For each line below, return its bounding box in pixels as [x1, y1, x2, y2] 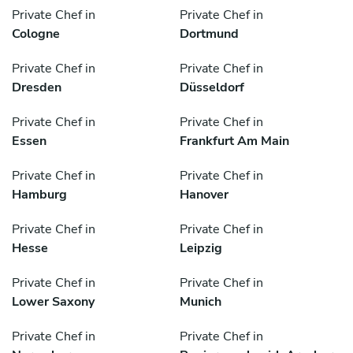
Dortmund [180, 25, 239, 43]
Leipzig [180, 240, 222, 258]
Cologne [12, 25, 60, 43]
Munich [180, 293, 221, 311]
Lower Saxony [12, 293, 95, 311]
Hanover [180, 186, 229, 204]
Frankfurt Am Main [180, 132, 289, 150]
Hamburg [12, 186, 67, 204]
